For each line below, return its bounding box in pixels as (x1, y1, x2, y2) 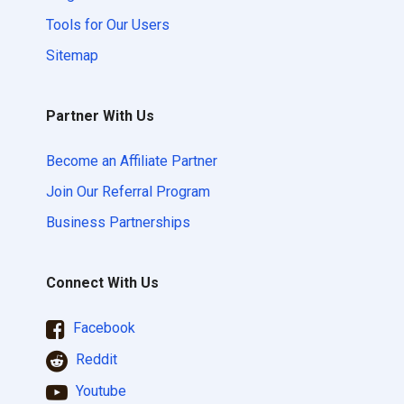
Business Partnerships (46, 214, 190, 232)
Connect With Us (46, 274, 159, 292)
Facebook (69, 319, 135, 337)
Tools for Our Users (46, 16, 170, 34)
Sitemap (46, 47, 98, 65)
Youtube (72, 382, 126, 400)
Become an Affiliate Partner (46, 152, 217, 170)
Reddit (72, 351, 117, 369)
